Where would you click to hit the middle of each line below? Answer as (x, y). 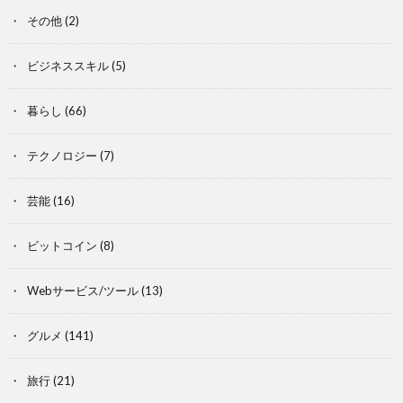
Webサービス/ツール (83, 290)
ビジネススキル (68, 65)
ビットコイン (62, 245)
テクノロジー (62, 155)
